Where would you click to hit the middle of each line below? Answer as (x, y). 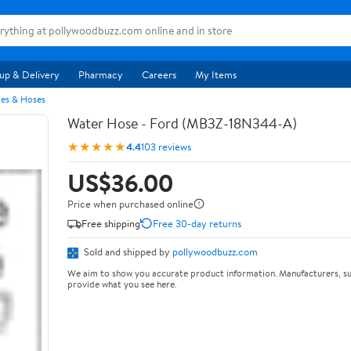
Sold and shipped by (127, 251)
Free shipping (111, 223)
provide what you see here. (122, 284)
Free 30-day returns (197, 223)
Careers (159, 74)
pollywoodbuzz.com (215, 251)
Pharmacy (101, 74)
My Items (216, 74)
